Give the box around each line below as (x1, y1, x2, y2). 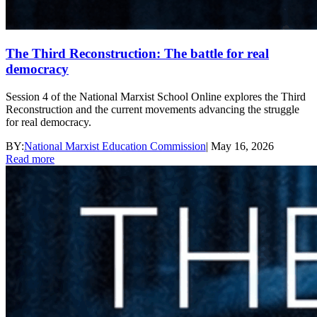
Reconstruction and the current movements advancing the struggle (6, 103, 299, 115)
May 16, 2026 (211, 139, 274, 152)
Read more (6, 152, 54, 165)
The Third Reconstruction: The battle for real (6, 45, 269, 61)
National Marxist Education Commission (24, 139, 206, 152)
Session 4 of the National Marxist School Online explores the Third (6, 90, 306, 103)
